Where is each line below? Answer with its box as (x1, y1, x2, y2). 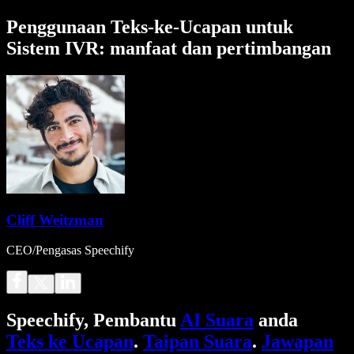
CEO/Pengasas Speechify (6, 243, 134, 258)
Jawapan (262, 331, 333, 352)
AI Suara (180, 310, 254, 331)
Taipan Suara (143, 331, 252, 352)
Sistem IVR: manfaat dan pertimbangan (6, 37, 331, 58)
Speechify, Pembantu (6, 310, 180, 331)
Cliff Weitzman (6, 211, 104, 228)
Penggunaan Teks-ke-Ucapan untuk (6, 16, 293, 37)
